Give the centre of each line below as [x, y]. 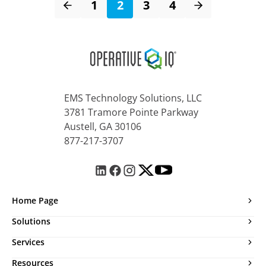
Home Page [35, 200]
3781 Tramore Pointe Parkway [131, 112]
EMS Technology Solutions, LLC [133, 98]
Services [28, 242]
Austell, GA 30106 [103, 126]
